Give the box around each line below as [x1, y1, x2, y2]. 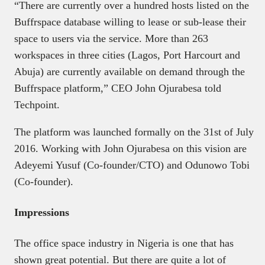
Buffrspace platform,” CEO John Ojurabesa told [14, 82, 221, 94]
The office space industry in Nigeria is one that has [14, 237, 234, 249]
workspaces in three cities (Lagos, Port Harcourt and [14, 49, 240, 61]
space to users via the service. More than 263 [14, 32, 208, 44]
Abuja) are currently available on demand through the [14, 65, 245, 77]
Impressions [14, 206, 69, 218]
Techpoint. [14, 98, 60, 111]
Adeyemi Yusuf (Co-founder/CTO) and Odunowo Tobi [14, 159, 250, 171]
